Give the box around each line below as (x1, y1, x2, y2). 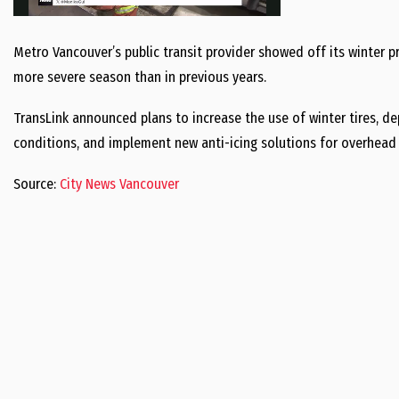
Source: (13, 175, 60, 192)
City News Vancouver (60, 175, 179, 192)
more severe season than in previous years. (13, 69, 266, 85)
